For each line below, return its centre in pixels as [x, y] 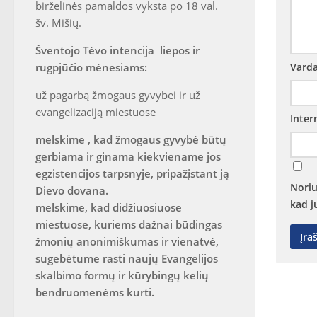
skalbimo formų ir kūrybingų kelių [122, 275]
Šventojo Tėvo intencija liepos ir [117, 50]
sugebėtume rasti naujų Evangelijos [127, 258]
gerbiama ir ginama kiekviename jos [128, 156]
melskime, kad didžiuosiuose [109, 207]
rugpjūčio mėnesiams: [91, 67]
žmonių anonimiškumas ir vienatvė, [127, 241]
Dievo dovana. [72, 190]
